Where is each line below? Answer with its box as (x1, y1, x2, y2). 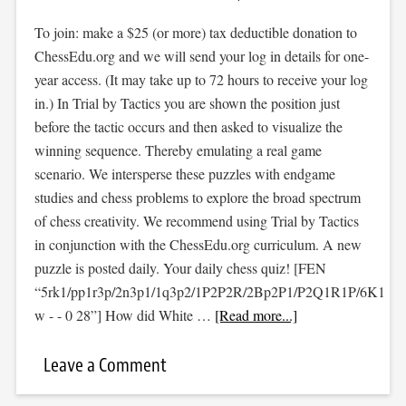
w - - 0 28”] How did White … (34, 305, 215, 324)
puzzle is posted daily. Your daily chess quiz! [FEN (34, 258, 326, 277)
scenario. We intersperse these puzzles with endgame (34, 164, 335, 183)
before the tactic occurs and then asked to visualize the (34, 117, 343, 136)
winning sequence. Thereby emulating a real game (34, 140, 322, 159)
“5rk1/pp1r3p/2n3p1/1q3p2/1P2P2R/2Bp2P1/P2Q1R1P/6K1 (34, 282, 385, 301)
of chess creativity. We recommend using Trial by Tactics (34, 211, 359, 230)
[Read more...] (214, 305, 297, 324)
